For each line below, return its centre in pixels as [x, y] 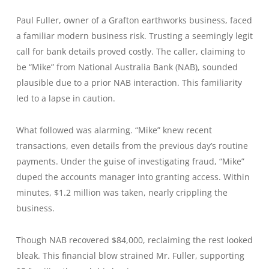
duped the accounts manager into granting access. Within [133, 177]
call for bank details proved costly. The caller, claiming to [130, 51]
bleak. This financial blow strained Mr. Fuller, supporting [130, 255]
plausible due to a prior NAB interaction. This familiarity [129, 82]
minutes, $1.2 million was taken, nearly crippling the [122, 192]
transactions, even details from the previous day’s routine [132, 145]
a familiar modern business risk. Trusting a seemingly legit [134, 35]
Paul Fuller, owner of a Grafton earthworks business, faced [134, 20]
